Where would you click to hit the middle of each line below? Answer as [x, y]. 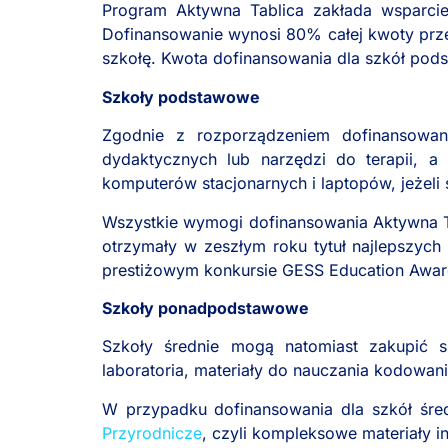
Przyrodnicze [152, 432]
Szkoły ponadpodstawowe [205, 307]
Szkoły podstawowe [181, 96]
